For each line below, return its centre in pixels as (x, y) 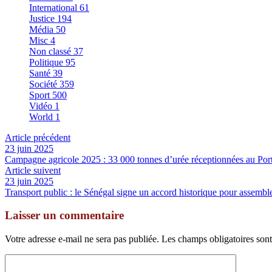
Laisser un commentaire (64, 216)
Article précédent (38, 137)
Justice (42, 18)
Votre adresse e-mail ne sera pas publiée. (82, 239)
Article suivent (33, 170)
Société (43, 84)
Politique (46, 62)
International (53, 7)
